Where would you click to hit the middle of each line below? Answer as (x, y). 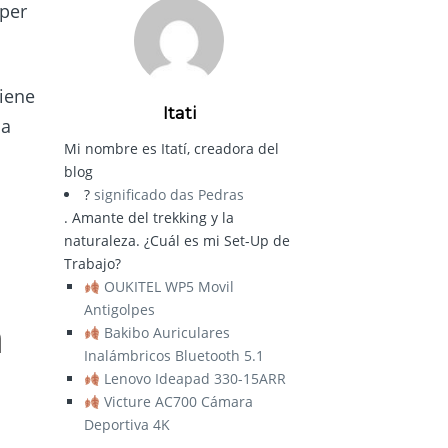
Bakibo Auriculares (166, 333)
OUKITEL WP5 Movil (168, 287)
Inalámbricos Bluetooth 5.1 (174, 356)
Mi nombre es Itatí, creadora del (171, 149)
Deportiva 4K (127, 425)
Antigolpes (119, 310)
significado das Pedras (169, 195)
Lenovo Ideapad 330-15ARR (194, 379)
